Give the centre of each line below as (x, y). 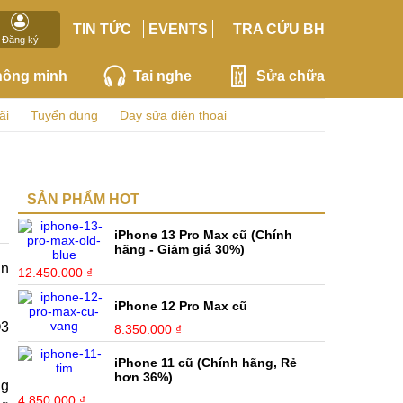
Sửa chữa (290, 76)
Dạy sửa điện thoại (173, 115)
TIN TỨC (102, 29)
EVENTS (179, 29)
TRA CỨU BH (278, 29)
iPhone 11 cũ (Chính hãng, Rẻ (206, 363)
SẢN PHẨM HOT (83, 199)
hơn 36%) (144, 377)
